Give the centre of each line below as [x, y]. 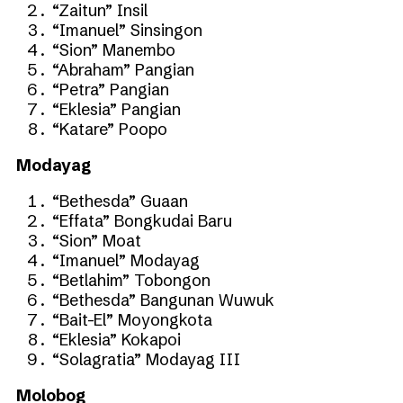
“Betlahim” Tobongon [131, 280]
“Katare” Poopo [110, 129]
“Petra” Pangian [111, 89]
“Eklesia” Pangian [116, 109]
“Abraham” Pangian [123, 69]
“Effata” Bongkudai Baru [142, 220]
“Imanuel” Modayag [126, 260]
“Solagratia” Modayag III [146, 359]
